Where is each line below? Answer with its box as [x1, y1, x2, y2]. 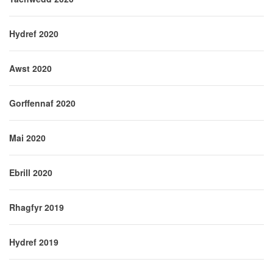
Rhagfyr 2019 [9, 201, 64, 214]
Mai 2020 [9, 132, 46, 144]
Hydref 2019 [9, 236, 58, 249]
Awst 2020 [9, 62, 52, 75]
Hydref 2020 [9, 27, 58, 40]
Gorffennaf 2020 [9, 97, 76, 110]
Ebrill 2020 [9, 166, 52, 179]
